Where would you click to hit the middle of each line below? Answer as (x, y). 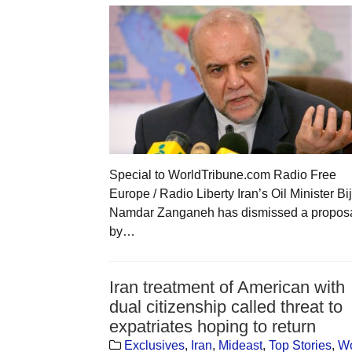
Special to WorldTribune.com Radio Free (222, 174)
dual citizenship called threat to (225, 306)
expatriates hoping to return (212, 326)
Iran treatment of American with (227, 287)
